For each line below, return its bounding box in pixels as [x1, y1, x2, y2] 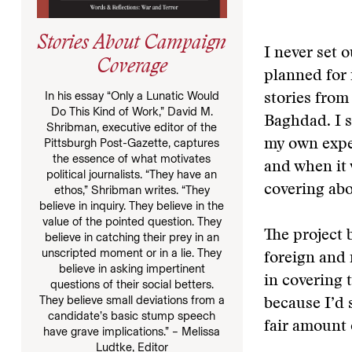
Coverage [96, 57, 167, 78]
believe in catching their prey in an [44, 229, 219, 244]
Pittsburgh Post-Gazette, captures [44, 135, 220, 150]
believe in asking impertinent [58, 261, 205, 276]
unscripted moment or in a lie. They [42, 245, 222, 260]
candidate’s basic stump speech [48, 308, 216, 323]
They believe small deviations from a [38, 292, 225, 307]
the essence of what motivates [53, 151, 211, 166]
